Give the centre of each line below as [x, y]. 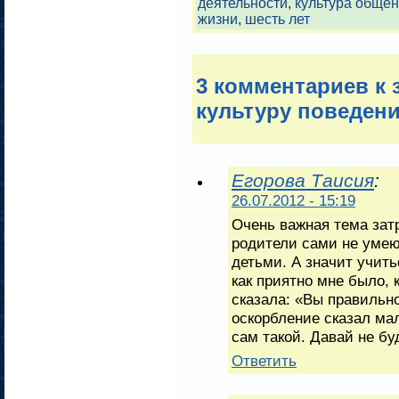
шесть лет [277, 19]
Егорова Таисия [303, 180]
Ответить [264, 360]
